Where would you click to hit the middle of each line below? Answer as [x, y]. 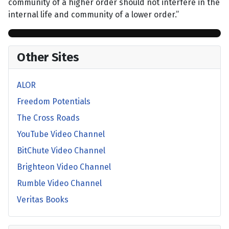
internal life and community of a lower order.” [94, 15]
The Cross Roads [48, 118]
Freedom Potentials [54, 102]
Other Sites [48, 58]
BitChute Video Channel [61, 151]
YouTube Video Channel [61, 134]
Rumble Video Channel [59, 184]
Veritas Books [43, 200]
